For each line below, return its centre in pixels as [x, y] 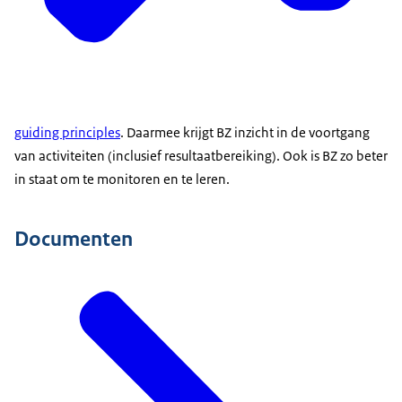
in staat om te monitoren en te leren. [122, 179]
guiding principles [67, 133]
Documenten [74, 239]
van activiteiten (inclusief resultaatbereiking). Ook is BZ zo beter [201, 156]
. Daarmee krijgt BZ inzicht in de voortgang [245, 133]
